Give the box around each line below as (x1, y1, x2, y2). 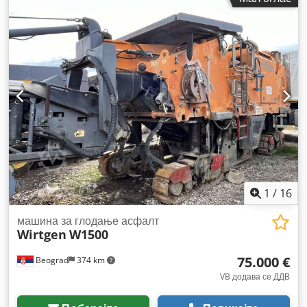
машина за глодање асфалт (17, 213, 159, 228)
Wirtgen (17, 226, 66, 243)
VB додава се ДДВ (220, 271, 290, 282)
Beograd (34, 254, 69, 266)
